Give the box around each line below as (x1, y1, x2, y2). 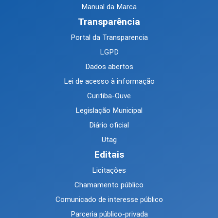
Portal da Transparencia (70, 33, 148, 42)
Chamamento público (74, 181, 144, 190)
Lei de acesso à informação (63, 77, 155, 86)
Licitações (92, 166, 126, 175)
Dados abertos (85, 62, 133, 72)
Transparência (78, 16, 140, 28)
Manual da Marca (81, 2, 137, 12)
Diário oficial (89, 121, 129, 130)
